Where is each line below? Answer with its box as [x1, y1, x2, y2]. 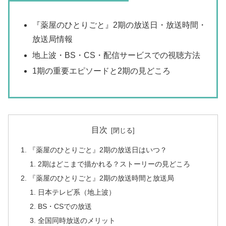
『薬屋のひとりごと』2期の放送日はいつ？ [29, 146, 167, 154]
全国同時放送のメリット [37, 216, 116, 224]
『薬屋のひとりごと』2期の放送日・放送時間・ [32, 21, 207, 30]
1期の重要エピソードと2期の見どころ [32, 66, 171, 75]
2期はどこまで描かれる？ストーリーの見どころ [37, 160, 190, 168]
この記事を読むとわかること [13, 3, 124, 13]
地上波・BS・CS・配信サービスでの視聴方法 [32, 50, 201, 60]
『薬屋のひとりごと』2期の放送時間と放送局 [29, 174, 175, 182]
